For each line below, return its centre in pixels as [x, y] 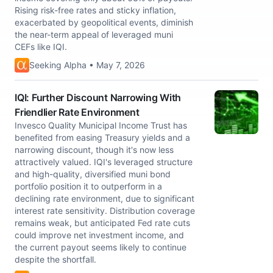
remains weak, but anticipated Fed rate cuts [102, 223]
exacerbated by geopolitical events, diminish [104, 22]
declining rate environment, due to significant [105, 198]
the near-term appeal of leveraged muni [94, 34]
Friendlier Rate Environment [77, 112]
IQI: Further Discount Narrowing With [98, 97]
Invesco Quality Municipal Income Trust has [101, 125]
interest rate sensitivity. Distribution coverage [105, 211]
